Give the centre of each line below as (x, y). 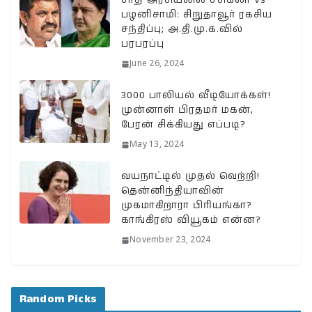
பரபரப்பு (143, 44)
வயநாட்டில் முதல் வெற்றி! (190, 176)
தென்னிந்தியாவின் (173, 190)
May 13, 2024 (157, 145)
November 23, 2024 (170, 240)
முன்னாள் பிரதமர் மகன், (187, 110)
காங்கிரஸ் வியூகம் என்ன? (191, 220)
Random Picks (58, 299)
